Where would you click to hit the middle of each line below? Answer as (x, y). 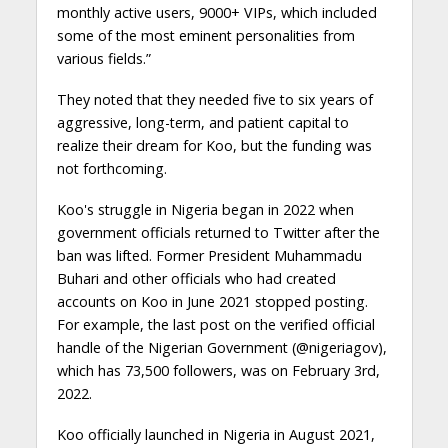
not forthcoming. (111, 168)
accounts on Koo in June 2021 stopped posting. (212, 301)
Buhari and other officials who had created (196, 278)
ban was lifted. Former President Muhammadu (209, 255)
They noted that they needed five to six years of (214, 99)
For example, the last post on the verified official (215, 324)
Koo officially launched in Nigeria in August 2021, (215, 434)
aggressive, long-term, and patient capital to (202, 122)
